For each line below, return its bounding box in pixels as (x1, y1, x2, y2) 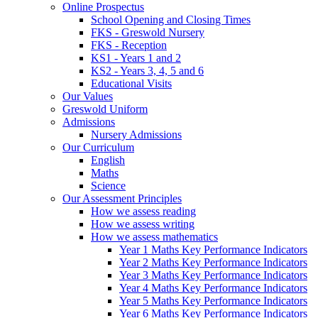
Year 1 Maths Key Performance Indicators (119, 243, 307, 256)
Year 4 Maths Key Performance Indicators (119, 281, 307, 294)
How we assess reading (91, 204, 196, 217)
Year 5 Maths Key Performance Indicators (119, 294, 307, 307)
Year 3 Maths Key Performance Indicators (119, 268, 307, 281)
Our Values (62, 89, 113, 102)
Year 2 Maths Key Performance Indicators (119, 256, 307, 268)
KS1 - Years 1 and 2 (91, 51, 181, 64)
